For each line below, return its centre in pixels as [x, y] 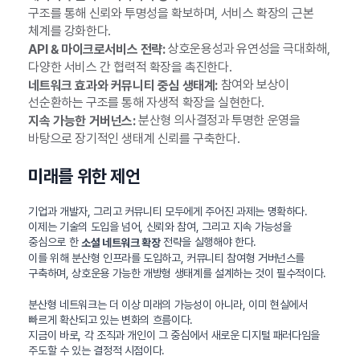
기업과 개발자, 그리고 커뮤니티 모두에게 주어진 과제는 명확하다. [168, 212]
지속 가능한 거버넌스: [82, 121]
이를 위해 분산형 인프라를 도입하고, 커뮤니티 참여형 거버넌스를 [167, 258]
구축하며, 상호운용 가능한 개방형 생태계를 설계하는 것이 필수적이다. [178, 273]
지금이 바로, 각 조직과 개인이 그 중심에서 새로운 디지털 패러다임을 [174, 335]
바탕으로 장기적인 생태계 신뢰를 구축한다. [134, 139]
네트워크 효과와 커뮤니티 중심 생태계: [123, 85]
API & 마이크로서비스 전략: [97, 49]
